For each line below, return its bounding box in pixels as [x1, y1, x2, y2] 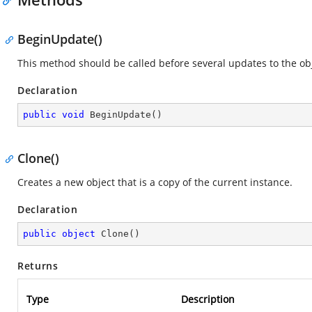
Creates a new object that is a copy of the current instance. [17, 175, 292, 189]
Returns [17, 259, 58, 272]
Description [181, 292, 235, 306]
